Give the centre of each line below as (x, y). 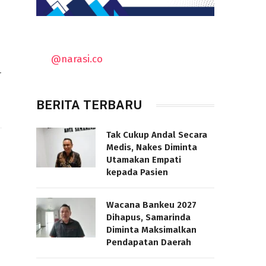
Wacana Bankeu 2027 (151, 205)
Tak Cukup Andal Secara (157, 135)
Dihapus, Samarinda (148, 218)
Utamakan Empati (144, 160)
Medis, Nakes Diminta (152, 148)
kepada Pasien (137, 172)
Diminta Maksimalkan (151, 230)
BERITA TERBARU (89, 105)
